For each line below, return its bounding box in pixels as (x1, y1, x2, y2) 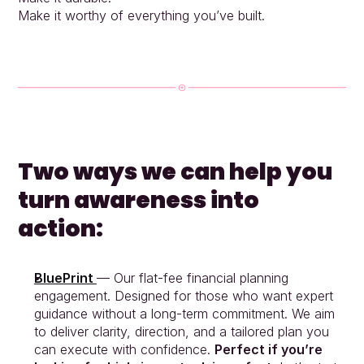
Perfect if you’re (214, 340, 323, 357)
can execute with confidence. (33, 340, 214, 357)
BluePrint (33, 269, 97, 286)
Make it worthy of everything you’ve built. (17, 6, 265, 24)
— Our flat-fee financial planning (96, 269, 288, 286)
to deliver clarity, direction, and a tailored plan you (33, 323, 329, 340)
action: (17, 212, 103, 245)
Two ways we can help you (17, 155, 332, 188)
